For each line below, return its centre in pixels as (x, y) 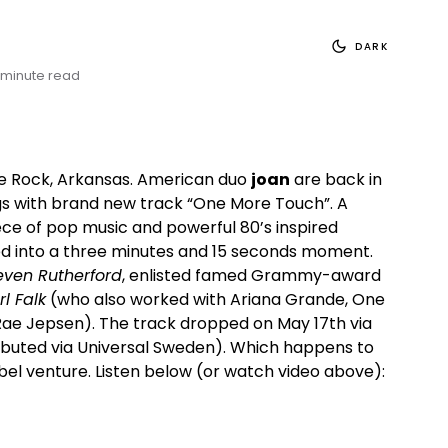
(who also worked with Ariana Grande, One (215, 299)
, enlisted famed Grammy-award (251, 275)
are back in (336, 179)
